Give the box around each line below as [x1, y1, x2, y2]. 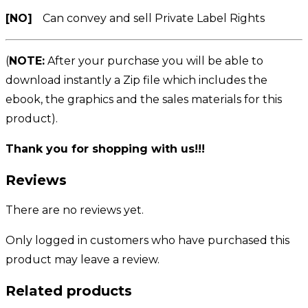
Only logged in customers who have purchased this [5, 234, 289, 247]
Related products [5, 282, 132, 299]
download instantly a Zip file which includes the [5, 73, 267, 87]
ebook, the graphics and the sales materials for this [5, 92, 282, 106]
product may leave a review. [5, 253, 159, 267]
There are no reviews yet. [5, 203, 144, 217]
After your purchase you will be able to [45, 54, 263, 67]
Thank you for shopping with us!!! [5, 142, 205, 155]
